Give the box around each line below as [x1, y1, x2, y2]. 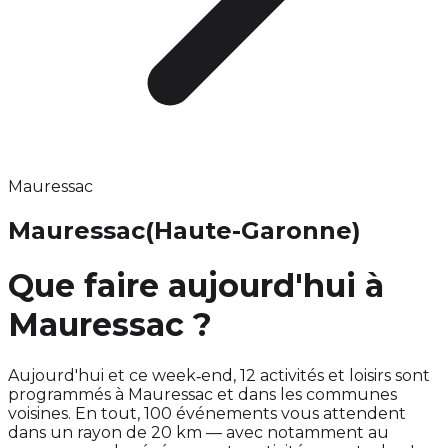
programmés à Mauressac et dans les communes [8, 384, 397, 404]
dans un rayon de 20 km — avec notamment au [8, 422, 389, 442]
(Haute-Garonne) [145, 215, 361, 245]
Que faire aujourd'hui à [8, 266, 384, 306]
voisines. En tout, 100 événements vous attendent [8, 403, 406, 423]
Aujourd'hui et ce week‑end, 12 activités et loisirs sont [8, 365, 430, 385]
